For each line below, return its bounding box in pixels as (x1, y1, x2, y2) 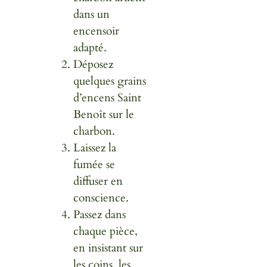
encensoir (73, 23, 120, 39)
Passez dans (73, 206, 126, 222)
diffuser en (73, 173, 123, 189)
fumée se (73, 156, 116, 172)
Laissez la (73, 139, 117, 156)
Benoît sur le (73, 106, 135, 122)
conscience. (73, 190, 129, 206)
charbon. (73, 123, 116, 139)
